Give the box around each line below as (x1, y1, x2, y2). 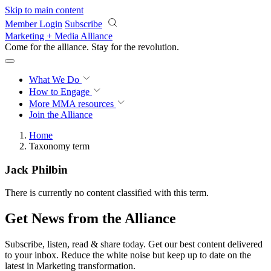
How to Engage (29, 87, 92, 97)
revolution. (138, 42, 179, 52)
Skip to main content (5, 5, 83, 15)
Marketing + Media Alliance (5, 31, 113, 41)
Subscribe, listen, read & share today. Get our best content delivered (5, 239, 263, 250)
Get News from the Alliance (5, 211, 176, 227)
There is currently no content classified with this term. (5, 188, 209, 198)
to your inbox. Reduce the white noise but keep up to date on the (5, 250, 251, 261)
